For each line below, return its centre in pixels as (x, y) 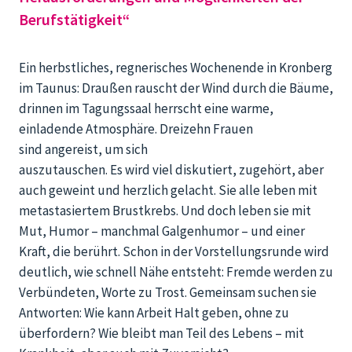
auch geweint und (71, 191)
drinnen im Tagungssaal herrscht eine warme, (146, 109)
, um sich (123, 150)
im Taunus (48, 88)
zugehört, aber (281, 170)
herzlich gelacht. (170, 191)
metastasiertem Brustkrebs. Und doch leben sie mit (165, 211)
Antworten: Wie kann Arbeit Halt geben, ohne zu (154, 313)
